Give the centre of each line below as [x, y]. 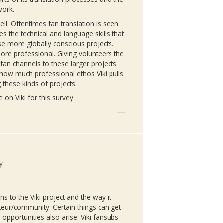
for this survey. [52, 97]
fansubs [106, 217]
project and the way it [76, 197]
